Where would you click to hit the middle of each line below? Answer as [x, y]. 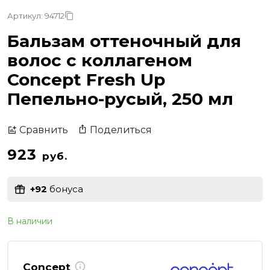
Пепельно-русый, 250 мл [120, 99]
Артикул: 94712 [36, 15]
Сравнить [44, 130]
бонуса [65, 189]
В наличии [30, 221]
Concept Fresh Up [86, 79]
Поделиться [121, 130]
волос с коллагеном [100, 60]
